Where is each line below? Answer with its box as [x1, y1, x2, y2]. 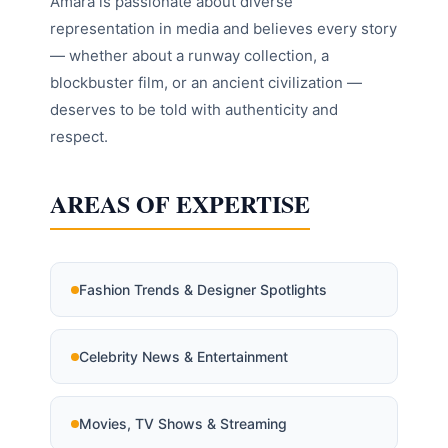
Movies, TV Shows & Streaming [79, 415, 287, 433]
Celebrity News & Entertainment [79, 348, 288, 366]
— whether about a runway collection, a [50, 46, 329, 66]
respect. [50, 127, 108, 147]
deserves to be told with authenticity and [50, 100, 338, 120]
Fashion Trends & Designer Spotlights [79, 281, 327, 299]
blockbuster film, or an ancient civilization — [50, 73, 362, 93]
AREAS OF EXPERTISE [50, 186, 310, 222]
